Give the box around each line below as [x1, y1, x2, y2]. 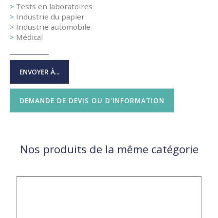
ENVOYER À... [19, 67, 59, 77]
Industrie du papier [16, 12, 85, 22]
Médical [16, 32, 43, 42]
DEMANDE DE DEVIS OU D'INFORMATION [19, 96, 164, 106]
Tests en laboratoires [16, 1, 92, 12]
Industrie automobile [16, 22, 91, 32]
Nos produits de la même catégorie [19, 142, 199, 157]
